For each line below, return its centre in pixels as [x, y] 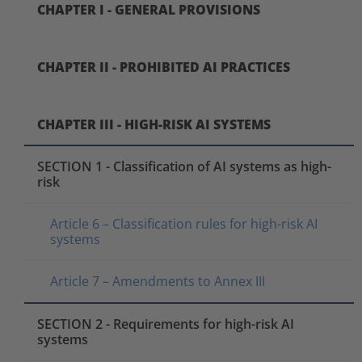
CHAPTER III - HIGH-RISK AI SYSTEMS [154, 124]
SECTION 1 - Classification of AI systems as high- [184, 166]
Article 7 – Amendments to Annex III [158, 281]
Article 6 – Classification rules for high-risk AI [184, 223]
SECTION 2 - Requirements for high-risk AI [166, 324]
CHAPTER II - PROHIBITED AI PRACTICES [164, 67]
